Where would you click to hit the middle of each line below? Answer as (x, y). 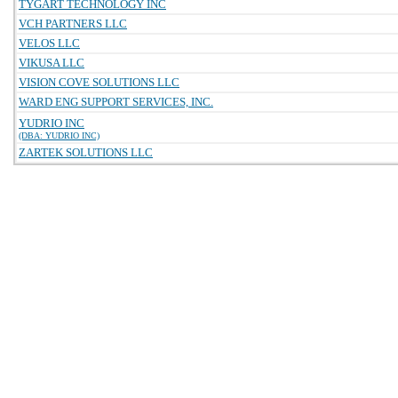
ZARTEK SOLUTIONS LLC (86, 152)
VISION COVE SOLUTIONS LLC (99, 82)
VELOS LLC (49, 43)
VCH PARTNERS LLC (73, 24)
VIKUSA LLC (52, 63)
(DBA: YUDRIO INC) (59, 135)
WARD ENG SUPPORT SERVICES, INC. (116, 102)
